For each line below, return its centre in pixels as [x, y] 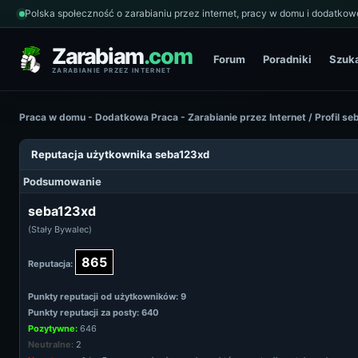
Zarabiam [98, 56]
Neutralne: [51, 344]
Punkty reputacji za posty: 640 [93, 312]
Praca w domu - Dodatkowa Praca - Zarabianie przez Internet [163, 117]
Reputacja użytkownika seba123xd [120, 154]
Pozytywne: [53, 328]
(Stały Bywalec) [60, 229]
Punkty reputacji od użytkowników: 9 [107, 296]
